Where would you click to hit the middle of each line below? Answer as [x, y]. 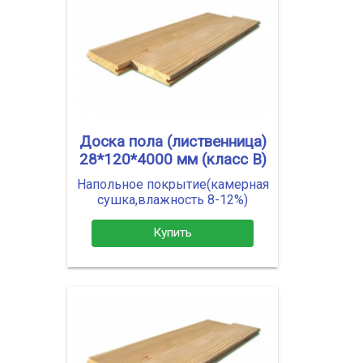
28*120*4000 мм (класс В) [173, 159]
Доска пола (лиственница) [173, 141]
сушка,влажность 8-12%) [173, 199]
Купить [173, 233]
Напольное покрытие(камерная [173, 184]
